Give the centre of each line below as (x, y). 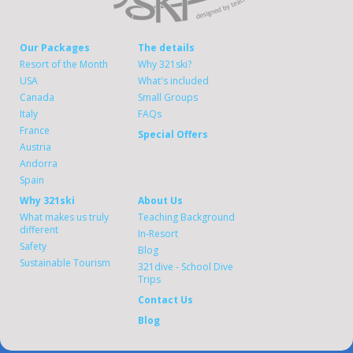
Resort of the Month (64, 64)
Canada (37, 97)
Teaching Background (186, 217)
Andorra (39, 163)
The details (166, 48)
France (35, 130)
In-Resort (158, 234)
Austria (35, 147)
